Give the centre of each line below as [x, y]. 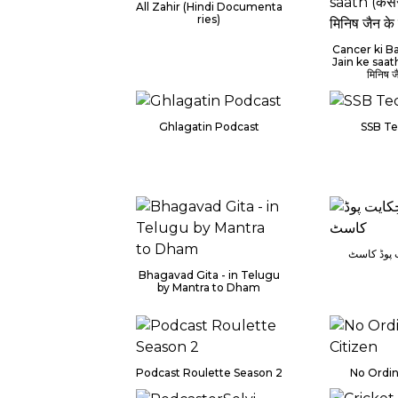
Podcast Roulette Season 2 [209, 373]
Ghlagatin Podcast [209, 126]
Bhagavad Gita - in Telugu [209, 275]
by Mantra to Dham [209, 287]
